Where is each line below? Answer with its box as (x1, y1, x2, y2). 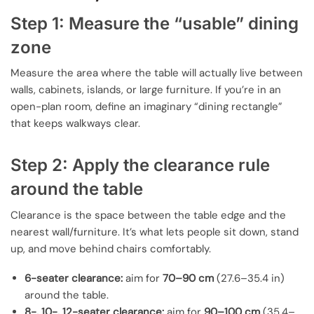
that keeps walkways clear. (11, 116, 140, 131)
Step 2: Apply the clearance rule (11, 155, 270, 176)
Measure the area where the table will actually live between (11, 66, 303, 81)
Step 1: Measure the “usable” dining (11, 13, 299, 34)
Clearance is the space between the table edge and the (11, 207, 286, 222)
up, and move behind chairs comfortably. (11, 241, 211, 256)
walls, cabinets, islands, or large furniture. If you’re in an (11, 83, 281, 97)
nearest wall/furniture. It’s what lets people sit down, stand (11, 224, 299, 239)
